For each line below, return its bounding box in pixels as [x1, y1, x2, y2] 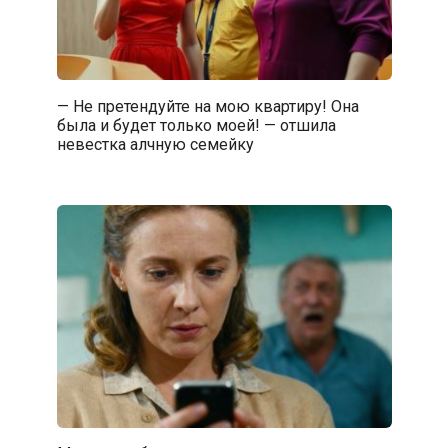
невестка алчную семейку [56, 134, 254, 154]
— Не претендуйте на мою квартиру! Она [56, 96, 359, 116]
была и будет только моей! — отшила [56, 115, 336, 135]
